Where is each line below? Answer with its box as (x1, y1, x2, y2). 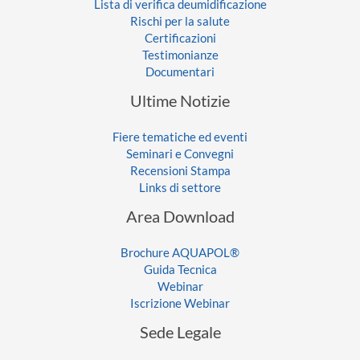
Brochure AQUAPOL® (121, 246, 239, 260)
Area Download (125, 207, 235, 227)
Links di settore (139, 181, 221, 195)
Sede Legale (139, 322, 221, 342)
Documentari (145, 65, 215, 80)
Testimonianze (141, 48, 219, 63)
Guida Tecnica (143, 263, 217, 277)
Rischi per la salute (130, 14, 230, 29)
